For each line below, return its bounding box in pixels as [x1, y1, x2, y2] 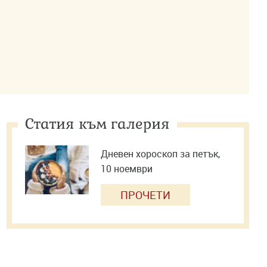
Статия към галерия [25, 114, 170, 133]
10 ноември [101, 162, 153, 175]
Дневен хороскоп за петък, [101, 147, 221, 160]
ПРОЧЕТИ [120, 188, 171, 202]
